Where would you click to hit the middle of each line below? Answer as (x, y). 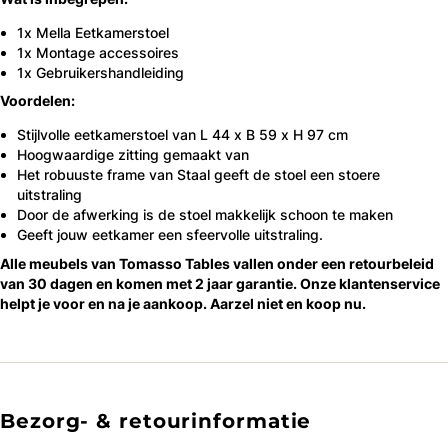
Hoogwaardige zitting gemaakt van (133, 155)
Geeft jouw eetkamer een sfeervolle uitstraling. (170, 235)
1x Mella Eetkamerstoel (93, 32)
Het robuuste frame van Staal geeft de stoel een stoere (198, 175)
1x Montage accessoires (98, 52)
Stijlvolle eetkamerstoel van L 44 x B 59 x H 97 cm (182, 135)
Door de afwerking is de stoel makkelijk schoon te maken (205, 215)
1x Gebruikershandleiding (100, 72)
